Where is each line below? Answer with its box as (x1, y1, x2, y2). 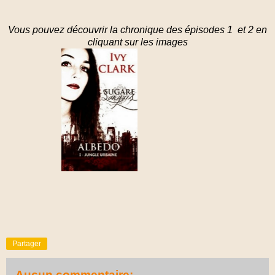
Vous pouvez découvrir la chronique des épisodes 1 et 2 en (8, 24, 267, 35)
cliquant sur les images (87, 36, 188, 47)
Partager (12, 239, 41, 248)
